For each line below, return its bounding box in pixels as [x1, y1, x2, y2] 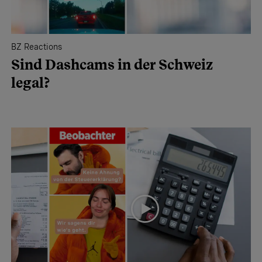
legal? [11, 74, 50, 91]
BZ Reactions [11, 42, 62, 51]
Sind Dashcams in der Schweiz [11, 56, 213, 73]
